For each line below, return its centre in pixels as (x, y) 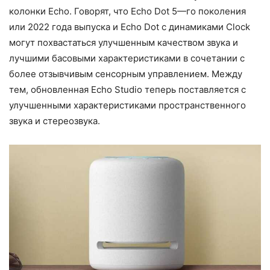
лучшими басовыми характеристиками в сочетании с (127, 58)
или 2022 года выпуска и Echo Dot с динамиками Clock (130, 27)
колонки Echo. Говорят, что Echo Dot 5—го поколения (127, 11)
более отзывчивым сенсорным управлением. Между (126, 74)
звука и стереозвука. (55, 121)
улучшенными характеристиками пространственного (127, 105)
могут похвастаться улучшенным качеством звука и (124, 42)
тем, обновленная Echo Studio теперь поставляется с (127, 89)
